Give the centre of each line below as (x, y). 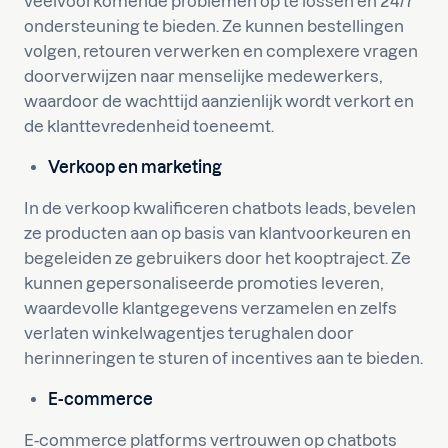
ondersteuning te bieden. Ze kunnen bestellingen (214, 26)
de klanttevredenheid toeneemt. (149, 126)
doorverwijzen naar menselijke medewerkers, (203, 76)
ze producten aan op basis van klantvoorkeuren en (217, 233)
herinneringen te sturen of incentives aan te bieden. (223, 358)
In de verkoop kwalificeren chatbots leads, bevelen (220, 208)
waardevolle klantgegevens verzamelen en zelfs (210, 308)
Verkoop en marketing (135, 167)
